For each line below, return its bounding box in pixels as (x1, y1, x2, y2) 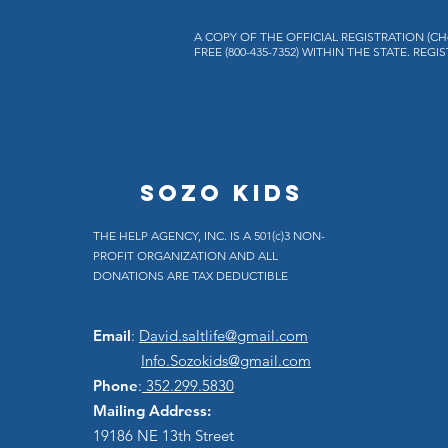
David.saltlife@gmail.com (139, 326, 308, 345)
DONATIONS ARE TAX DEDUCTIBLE (93, 268, 288, 283)
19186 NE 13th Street (93, 426, 234, 445)
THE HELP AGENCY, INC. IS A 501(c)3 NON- (93, 228, 325, 243)
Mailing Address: (93, 401, 215, 420)
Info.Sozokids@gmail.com (141, 351, 311, 370)
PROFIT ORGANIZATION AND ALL (93, 248, 278, 263)
